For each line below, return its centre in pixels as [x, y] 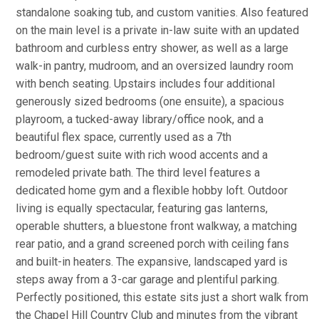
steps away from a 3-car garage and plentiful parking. [147, 279]
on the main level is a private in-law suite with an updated [157, 30]
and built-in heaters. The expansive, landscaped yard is [152, 262]
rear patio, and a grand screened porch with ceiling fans [152, 244]
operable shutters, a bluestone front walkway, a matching [156, 226]
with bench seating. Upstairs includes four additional [145, 84]
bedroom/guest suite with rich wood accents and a [142, 155]
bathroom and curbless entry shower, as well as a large [152, 48]
